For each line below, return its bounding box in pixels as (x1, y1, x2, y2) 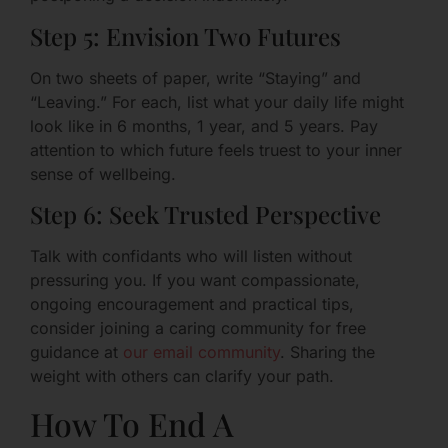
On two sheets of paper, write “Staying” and (30, 67, 361, 88)
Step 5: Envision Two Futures (30, 19, 341, 52)
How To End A (30, 402, 234, 446)
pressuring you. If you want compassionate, (30, 270, 360, 290)
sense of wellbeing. (30, 163, 176, 184)
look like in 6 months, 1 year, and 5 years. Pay (30, 115, 378, 136)
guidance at (30, 342, 123, 362)
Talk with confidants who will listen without (30, 246, 352, 266)
